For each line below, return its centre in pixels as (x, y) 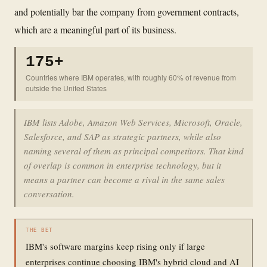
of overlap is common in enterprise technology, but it (122, 165)
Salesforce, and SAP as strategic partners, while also (122, 136)
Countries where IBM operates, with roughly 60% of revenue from (131, 77)
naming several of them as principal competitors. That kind (134, 150)
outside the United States (66, 88)
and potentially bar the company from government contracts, (127, 11)
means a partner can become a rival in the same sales (124, 179)
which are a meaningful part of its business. (95, 29)
